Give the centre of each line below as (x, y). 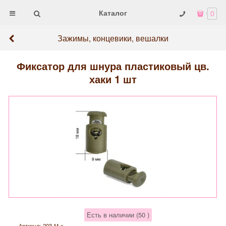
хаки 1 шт (113, 79)
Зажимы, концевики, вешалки (113, 38)
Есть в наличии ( (112, 215)
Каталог (113, 13)
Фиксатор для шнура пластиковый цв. (113, 66)
